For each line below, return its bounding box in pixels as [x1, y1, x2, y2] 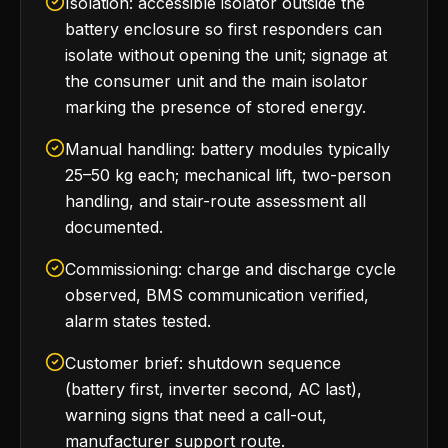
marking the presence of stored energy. [65, 97, 366, 117]
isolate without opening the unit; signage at [65, 45, 387, 65]
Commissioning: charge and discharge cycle [65, 259, 396, 279]
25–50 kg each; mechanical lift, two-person [65, 165, 391, 185]
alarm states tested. [65, 311, 211, 331]
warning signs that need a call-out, [65, 405, 327, 425]
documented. [65, 217, 163, 237]
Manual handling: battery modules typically [65, 139, 390, 159]
